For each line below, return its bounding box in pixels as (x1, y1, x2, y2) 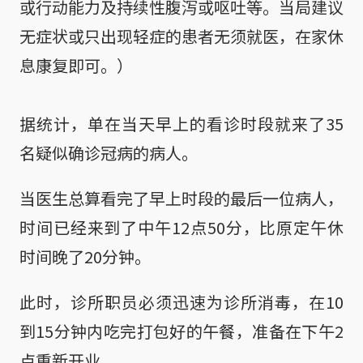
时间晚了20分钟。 (19, 244, 151, 268)
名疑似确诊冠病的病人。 (19, 140, 198, 164)
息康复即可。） (19, 53, 133, 77)
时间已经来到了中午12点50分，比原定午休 (19, 215, 344, 239)
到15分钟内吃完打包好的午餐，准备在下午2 (19, 318, 344, 343)
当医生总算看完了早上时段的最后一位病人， (19, 186, 344, 210)
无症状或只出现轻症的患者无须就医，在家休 (19, 23, 344, 48)
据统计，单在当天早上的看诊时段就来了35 (19, 111, 344, 135)
